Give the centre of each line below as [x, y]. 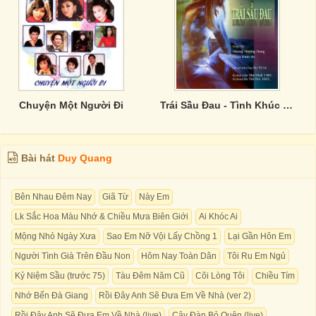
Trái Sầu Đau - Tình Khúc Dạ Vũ [287, 105]
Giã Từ [115, 197]
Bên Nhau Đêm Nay [53, 197]
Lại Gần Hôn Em [260, 236]
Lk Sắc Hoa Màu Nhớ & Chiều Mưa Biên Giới [102, 217]
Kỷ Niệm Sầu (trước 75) [60, 276]
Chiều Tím [275, 276]
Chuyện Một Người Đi [72, 105]
